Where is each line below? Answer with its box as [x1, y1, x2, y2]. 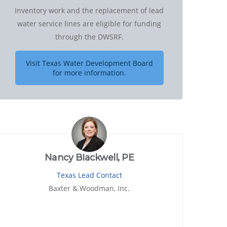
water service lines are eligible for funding [17, 19, 161, 29]
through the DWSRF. [55, 32, 124, 42]
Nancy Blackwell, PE [44, 152, 134, 163]
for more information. [52, 68, 126, 78]
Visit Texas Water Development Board [25, 58, 153, 68]
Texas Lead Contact [56, 170, 122, 180]
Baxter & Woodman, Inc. [49, 183, 130, 193]
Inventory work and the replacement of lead [15, 6, 164, 16]
